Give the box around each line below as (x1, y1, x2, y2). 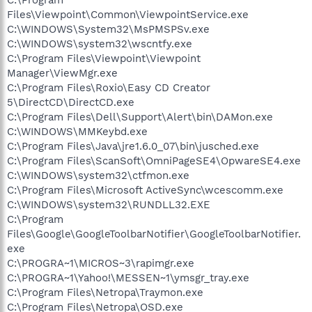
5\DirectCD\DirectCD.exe (7, 95, 134, 109)
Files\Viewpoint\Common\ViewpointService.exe (7, 8, 249, 21)
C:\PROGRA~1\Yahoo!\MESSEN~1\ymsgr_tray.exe (7, 271, 249, 284)
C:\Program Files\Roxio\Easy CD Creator (7, 81, 210, 94)
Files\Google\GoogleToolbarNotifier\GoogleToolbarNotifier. (7, 227, 301, 240)
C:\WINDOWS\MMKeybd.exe (7, 125, 148, 138)
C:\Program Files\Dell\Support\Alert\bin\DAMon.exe (7, 110, 273, 123)
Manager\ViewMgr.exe (7, 66, 118, 79)
